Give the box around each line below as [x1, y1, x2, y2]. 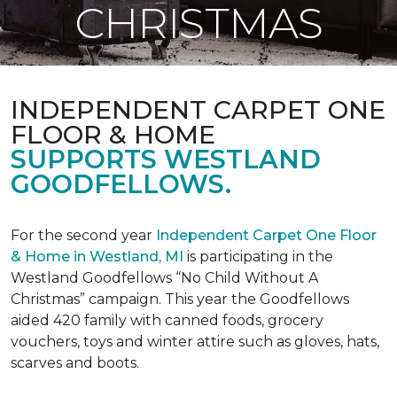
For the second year [11, 227, 156, 244]
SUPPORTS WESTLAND [11, 144, 321, 175]
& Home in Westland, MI [11, 248, 183, 265]
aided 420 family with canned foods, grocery [11, 312, 323, 329]
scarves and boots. [11, 354, 139, 371]
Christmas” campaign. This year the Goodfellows [11, 291, 349, 307]
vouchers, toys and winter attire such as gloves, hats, [11, 333, 379, 350]
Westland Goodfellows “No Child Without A [11, 269, 318, 286]
